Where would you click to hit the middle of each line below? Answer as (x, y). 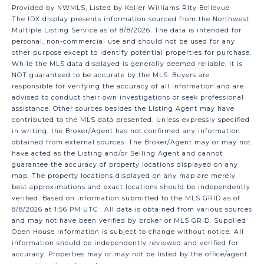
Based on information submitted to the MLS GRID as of (141, 199)
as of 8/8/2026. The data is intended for (170, 31)
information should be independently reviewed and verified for (125, 243)
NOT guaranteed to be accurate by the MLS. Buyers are (111, 75)
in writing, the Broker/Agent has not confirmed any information (126, 131)
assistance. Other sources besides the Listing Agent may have (123, 109)
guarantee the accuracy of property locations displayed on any (125, 165)
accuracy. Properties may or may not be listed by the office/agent (130, 255)
